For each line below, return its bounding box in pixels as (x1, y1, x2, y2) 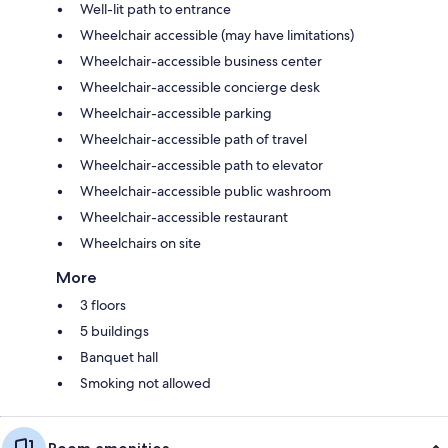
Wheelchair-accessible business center (80, 52, 322, 71)
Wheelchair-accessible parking (80, 104, 272, 123)
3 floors (80, 296, 126, 315)
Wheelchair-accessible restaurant (80, 208, 288, 227)
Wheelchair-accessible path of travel (80, 130, 307, 149)
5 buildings (80, 322, 149, 341)
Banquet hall (80, 348, 158, 367)
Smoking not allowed (80, 374, 211, 393)
